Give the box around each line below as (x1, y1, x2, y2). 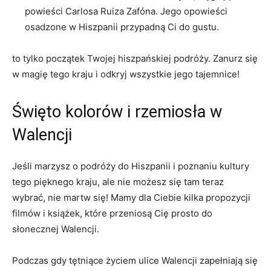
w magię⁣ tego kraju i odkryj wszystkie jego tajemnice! (12, 68, 240, 80)
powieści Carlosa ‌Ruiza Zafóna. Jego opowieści (25, 5, 227, 17)
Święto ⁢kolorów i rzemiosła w (12, 102, 222, 122)
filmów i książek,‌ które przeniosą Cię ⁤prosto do (12, 207, 212, 219)
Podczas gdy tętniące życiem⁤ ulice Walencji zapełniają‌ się (12, 255, 258, 266)
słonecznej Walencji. (12, 223, 99, 235)
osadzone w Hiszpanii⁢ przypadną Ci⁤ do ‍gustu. (25, 21, 219, 33)
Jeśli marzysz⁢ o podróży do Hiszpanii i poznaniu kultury (12, 160, 249, 172)
